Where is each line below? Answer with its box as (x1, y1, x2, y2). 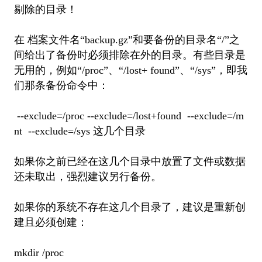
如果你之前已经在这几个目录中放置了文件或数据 (13, 155, 246, 167)
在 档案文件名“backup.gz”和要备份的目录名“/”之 (13, 33, 240, 46)
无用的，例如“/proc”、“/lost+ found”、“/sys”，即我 (13, 64, 247, 76)
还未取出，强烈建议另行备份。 (13, 170, 161, 182)
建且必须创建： (13, 216, 88, 228)
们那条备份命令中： (13, 79, 109, 91)
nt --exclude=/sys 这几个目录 (13, 125, 146, 137)
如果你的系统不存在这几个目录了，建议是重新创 (13, 201, 246, 213)
